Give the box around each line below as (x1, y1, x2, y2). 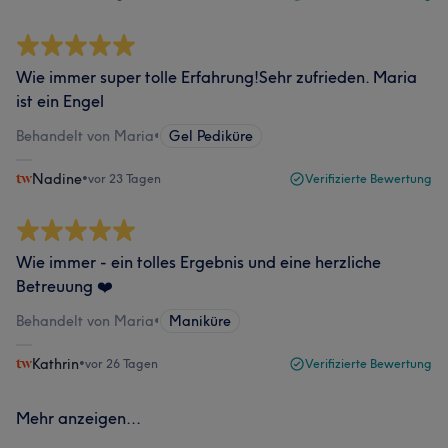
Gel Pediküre (169, 127, 253, 145)
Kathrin (32, 355, 79, 373)
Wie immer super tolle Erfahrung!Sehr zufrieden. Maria (16, 67, 417, 87)
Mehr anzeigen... (16, 408, 141, 428)
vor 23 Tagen (88, 171, 161, 186)
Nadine (32, 170, 82, 188)
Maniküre (169, 312, 231, 330)
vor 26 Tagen (85, 356, 158, 371)
